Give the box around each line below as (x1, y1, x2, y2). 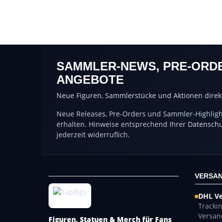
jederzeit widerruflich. (56, 130, 130, 139)
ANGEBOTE (56, 73, 124, 86)
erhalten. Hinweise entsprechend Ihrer (56, 119, 188, 129)
